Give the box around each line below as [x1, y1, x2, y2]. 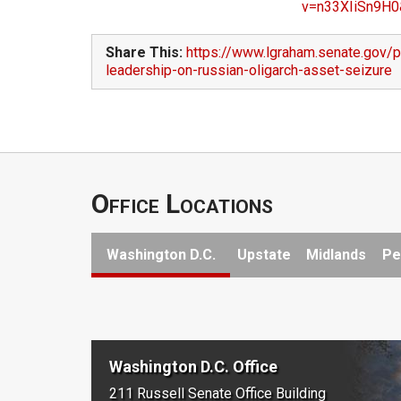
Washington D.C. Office [109, 357, 277, 377]
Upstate [237, 246, 291, 264]
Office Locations [91, 188, 273, 220]
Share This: [106, 44, 183, 62]
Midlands [306, 246, 366, 264]
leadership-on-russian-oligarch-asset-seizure [106, 62, 392, 80]
